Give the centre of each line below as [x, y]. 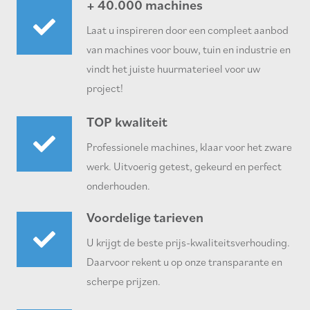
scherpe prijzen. [124, 281]
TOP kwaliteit [127, 121]
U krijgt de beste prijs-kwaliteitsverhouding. [189, 242]
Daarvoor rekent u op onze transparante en [185, 261]
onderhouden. [119, 185]
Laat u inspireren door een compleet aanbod [188, 29]
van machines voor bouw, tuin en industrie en [189, 49]
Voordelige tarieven [145, 217]
